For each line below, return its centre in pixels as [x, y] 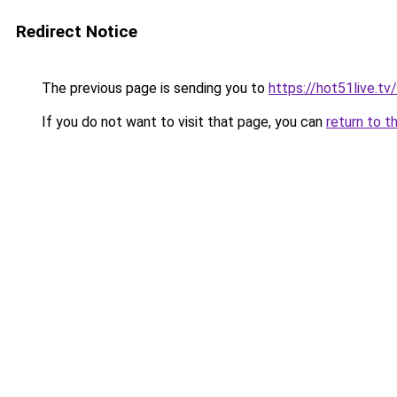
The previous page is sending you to [153, 88]
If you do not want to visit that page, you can [182, 122]
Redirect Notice [77, 31]
